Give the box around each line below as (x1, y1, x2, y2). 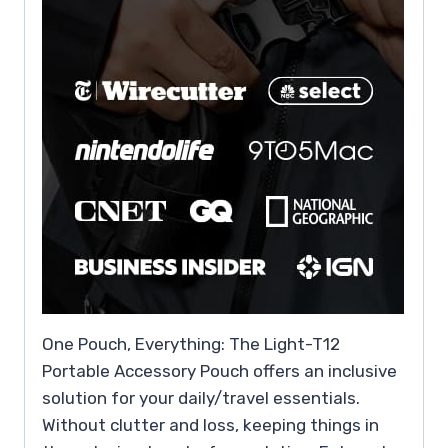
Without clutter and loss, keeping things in (42, 415, 379, 436)
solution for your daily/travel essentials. (42, 388, 360, 409)
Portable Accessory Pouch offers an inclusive (42, 361, 397, 382)
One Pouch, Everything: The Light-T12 (42, 334, 340, 355)
